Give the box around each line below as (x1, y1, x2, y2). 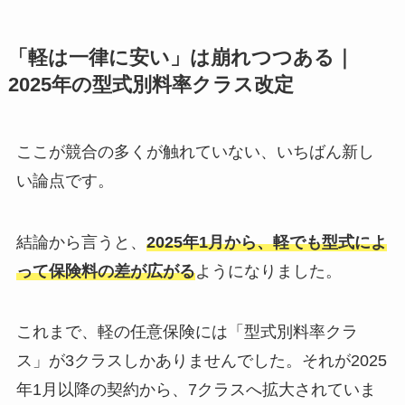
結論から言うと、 (15, 232, 146, 251)
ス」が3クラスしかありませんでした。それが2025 (15, 352, 387, 371)
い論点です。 (15, 171, 114, 190)
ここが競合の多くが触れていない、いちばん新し (15, 142, 374, 161)
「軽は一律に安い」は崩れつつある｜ (7, 46, 354, 69)
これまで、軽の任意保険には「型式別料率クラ (15, 323, 358, 342)
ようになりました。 (194, 261, 342, 280)
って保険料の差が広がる (15, 261, 195, 280)
